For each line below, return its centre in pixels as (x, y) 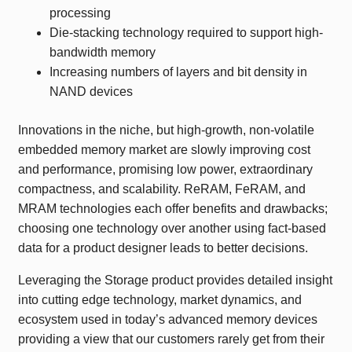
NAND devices (91, 92)
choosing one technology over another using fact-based (172, 228)
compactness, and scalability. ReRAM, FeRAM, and (162, 189)
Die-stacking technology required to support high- (186, 33)
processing (80, 13)
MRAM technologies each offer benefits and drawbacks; (173, 209)
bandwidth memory (103, 52)
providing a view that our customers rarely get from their (171, 339)
